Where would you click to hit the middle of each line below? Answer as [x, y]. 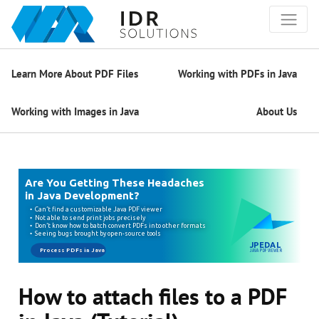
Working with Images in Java [75, 111]
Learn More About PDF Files [75, 73]
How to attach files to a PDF [153, 297]
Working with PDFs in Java [237, 73]
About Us [277, 111]
